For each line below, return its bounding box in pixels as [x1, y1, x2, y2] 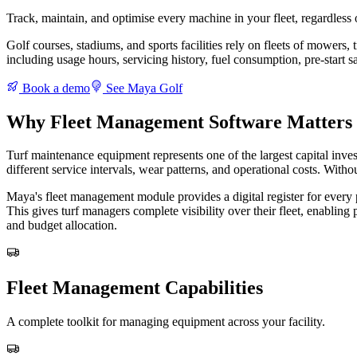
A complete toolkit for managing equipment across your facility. [6, 315, 325, 329]
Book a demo [19, 80, 90, 95]
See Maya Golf [103, 80, 182, 95]
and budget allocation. [6, 218, 117, 233]
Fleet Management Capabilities [6, 277, 263, 299]
